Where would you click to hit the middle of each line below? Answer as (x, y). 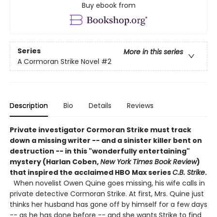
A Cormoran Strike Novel (58, 61)
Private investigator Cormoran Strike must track (101, 130)
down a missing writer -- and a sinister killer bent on (106, 141)
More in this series (153, 52)
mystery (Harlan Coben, (55, 162)
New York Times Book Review (148, 162)
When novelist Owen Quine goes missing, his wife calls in (107, 183)
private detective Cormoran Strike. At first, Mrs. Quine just (107, 194)
